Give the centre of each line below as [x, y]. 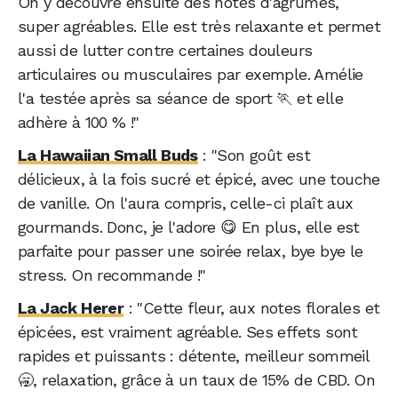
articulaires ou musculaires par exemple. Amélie [191, 75]
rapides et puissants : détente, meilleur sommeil [194, 356]
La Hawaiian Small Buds [108, 155]
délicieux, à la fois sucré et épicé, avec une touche [199, 179]
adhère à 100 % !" [79, 123]
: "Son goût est [254, 155]
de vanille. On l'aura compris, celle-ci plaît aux [186, 203]
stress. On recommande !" [112, 275]
